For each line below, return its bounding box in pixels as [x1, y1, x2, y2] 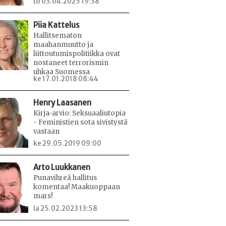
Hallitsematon [33, 31, 82, 40]
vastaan [33, 127, 60, 136]
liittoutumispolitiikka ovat [33, 49, 120, 58]
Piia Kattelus [33, 20, 79, 30]
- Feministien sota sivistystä [33, 118, 128, 127]
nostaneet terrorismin [33, 58, 108, 67]
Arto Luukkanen [33, 162, 90, 173]
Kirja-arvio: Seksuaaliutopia [33, 108, 126, 118]
